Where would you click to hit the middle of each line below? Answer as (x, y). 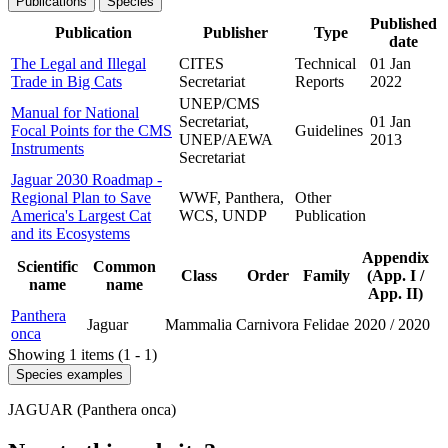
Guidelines (329, 131)
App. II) (395, 294)
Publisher (235, 33)
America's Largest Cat (81, 216)
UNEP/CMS (219, 104)
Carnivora (267, 325)
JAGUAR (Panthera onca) (92, 410)
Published (403, 24)
